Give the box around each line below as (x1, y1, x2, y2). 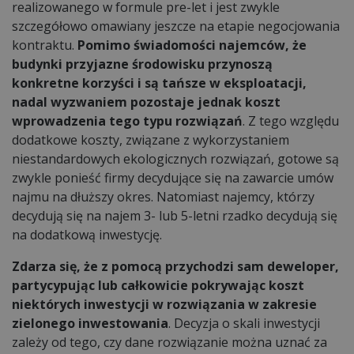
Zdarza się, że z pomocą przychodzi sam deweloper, (12, 257, 339, 275)
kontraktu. (12, 36, 77, 54)
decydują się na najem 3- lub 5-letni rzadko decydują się (12, 206, 337, 224)
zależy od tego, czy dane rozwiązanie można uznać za (12, 333, 327, 351)
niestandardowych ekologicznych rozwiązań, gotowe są (12, 149, 339, 168)
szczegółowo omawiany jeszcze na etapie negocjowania (12, 17, 340, 35)
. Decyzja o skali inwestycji (168, 314, 320, 332)
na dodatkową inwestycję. (12, 225, 165, 243)
